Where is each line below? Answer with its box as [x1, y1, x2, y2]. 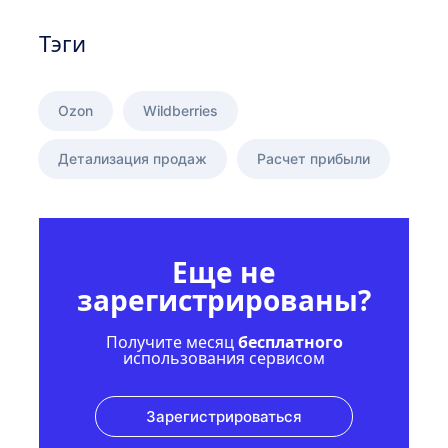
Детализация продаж [58, 149, 207, 167]
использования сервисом [123, 346, 325, 369]
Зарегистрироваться [146, 406, 302, 426]
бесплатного [237, 330, 343, 353]
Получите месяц [105, 330, 238, 353]
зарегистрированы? [77, 280, 371, 319]
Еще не [172, 252, 276, 291]
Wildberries [143, 101, 218, 119]
